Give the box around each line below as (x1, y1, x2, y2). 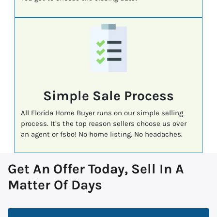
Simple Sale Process (43, 87, 174, 104)
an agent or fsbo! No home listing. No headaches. (20, 129, 183, 139)
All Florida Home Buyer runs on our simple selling (20, 108, 183, 117)
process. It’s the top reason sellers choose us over (20, 119, 186, 128)
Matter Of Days (8, 177, 102, 193)
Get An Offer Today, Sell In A (8, 161, 184, 177)
